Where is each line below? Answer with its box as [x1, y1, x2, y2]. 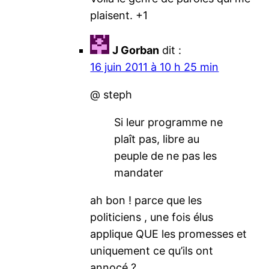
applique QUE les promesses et [90, 227, 247, 240]
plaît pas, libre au [114, 132, 200, 145]
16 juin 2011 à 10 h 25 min [90, 60, 219, 73]
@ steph [90, 88, 133, 101]
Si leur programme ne [114, 115, 223, 128]
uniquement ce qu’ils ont [90, 244, 214, 257]
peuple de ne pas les [114, 149, 217, 162]
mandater [114, 166, 164, 179]
